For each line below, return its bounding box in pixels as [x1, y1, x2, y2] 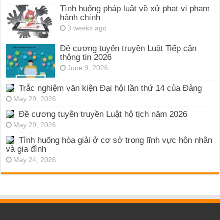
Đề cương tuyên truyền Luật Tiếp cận [60, 44, 197, 53]
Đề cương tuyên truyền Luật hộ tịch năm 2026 [19, 110, 188, 119]
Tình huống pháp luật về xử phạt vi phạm [60, 3, 210, 13]
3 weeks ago [67, 24, 107, 32]
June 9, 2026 [67, 64, 109, 72]
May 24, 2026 [13, 156, 56, 164]
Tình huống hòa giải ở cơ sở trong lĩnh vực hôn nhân [19, 136, 213, 145]
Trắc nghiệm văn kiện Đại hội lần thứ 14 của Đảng [19, 83, 202, 93]
